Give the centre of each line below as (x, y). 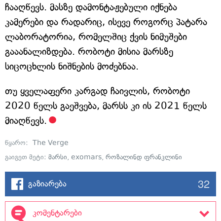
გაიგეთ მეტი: (27, 157)
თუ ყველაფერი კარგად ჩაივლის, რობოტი (97, 91)
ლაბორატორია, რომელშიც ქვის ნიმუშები (96, 37)
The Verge (51, 143)
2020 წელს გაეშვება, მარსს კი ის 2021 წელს (106, 106)
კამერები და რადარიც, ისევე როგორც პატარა (106, 22)
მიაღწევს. (26, 121)
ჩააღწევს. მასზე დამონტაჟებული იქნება (91, 7)
